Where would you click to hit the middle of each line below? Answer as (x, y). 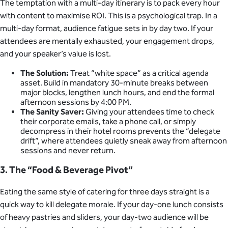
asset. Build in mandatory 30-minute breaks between (114, 82)
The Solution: (45, 73)
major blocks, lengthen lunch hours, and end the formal (117, 92)
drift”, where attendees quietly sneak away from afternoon (124, 140)
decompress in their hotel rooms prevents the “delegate (120, 131)
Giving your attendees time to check (149, 111)
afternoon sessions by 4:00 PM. (76, 102)
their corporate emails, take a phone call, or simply (108, 121)
